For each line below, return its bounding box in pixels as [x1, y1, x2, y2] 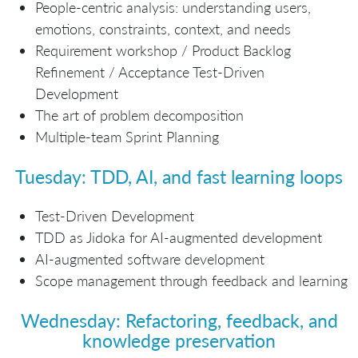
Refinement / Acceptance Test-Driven [35, 63, 265, 82]
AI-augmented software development [35, 250, 265, 268]
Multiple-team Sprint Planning [35, 128, 219, 146]
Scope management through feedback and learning [35, 272, 348, 290]
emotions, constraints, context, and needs [35, 20, 291, 38]
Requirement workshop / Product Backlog [35, 42, 291, 60]
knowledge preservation [82, 328, 276, 352]
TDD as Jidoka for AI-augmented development [35, 229, 322, 247]
